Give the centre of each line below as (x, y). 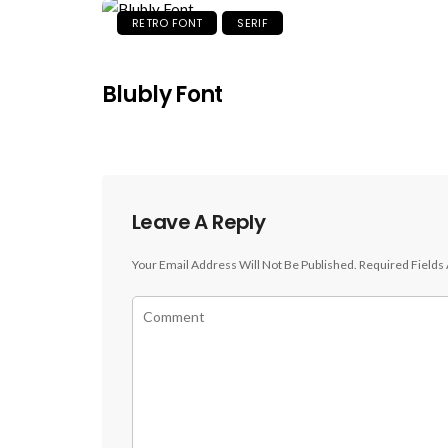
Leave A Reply (199, 222)
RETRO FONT (167, 23)
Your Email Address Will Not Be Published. (244, 265)
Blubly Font (162, 95)
